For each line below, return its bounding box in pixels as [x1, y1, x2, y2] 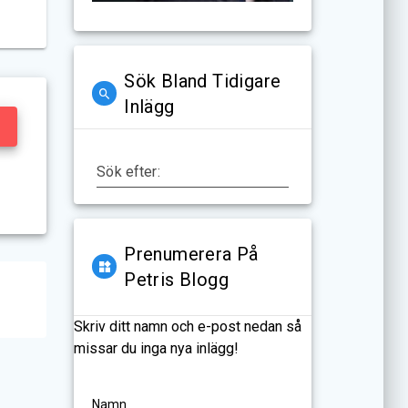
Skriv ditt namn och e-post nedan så [74, 317, 302, 335]
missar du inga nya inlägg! [74, 339, 240, 357]
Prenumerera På [124, 242, 259, 265]
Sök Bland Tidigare [124, 69, 281, 92]
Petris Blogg [124, 268, 229, 291]
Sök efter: [97, 162, 160, 180]
